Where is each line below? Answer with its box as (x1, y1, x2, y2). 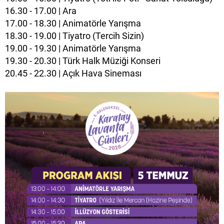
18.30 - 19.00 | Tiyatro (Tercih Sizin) (5, 30, 144, 41)
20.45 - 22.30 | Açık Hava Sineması (5, 67, 141, 78)
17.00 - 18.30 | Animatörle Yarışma (5, 17, 141, 28)
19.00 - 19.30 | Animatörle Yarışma (5, 42, 141, 53)
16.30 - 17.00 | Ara (5, 5, 76, 16)
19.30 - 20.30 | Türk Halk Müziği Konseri (5, 55, 160, 66)
